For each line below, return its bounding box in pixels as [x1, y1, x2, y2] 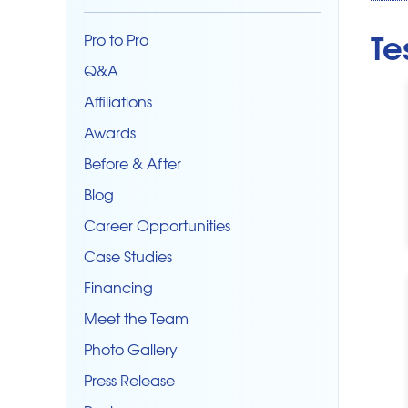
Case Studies [84, 244, 172, 267]
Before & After [84, 151, 181, 174]
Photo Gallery [84, 337, 178, 360]
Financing [84, 275, 153, 298]
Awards [84, 120, 136, 143]
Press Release [84, 368, 175, 391]
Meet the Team [84, 306, 189, 329]
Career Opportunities [84, 213, 230, 236]
